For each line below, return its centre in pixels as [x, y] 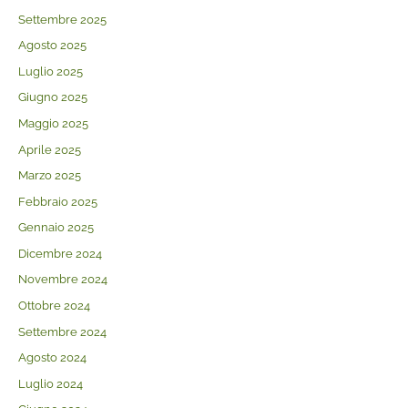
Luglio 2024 [50, 383]
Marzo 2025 [49, 176]
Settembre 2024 [62, 331]
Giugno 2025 [52, 97]
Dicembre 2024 [60, 253]
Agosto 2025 [52, 46]
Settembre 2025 [62, 19]
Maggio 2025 [53, 124]
